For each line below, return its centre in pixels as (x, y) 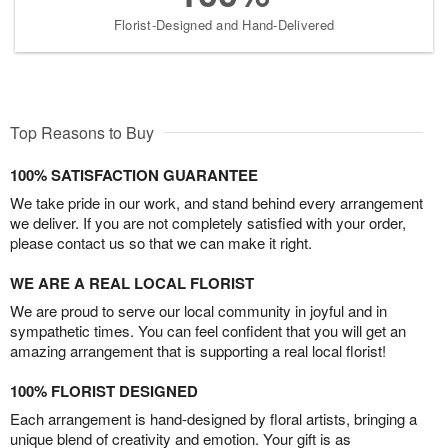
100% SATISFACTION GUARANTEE (134, 174)
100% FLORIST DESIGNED (104, 390)
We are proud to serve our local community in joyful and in (198, 310)
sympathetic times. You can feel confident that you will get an (208, 330)
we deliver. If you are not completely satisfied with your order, (208, 222)
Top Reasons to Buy (82, 132)
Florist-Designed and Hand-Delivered (224, 24)
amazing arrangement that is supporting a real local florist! (198, 350)
